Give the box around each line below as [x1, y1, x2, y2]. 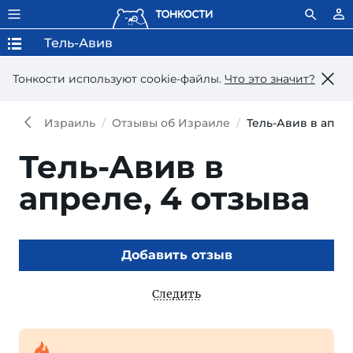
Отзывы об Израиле [112, 116, 230, 130]
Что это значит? [225, 71, 315, 86]
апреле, [19, 179, 160, 217]
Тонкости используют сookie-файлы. [13, 71, 225, 86]
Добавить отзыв [121, 247, 232, 262]
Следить [152, 287, 201, 301]
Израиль [44, 116, 95, 130]
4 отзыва [160, 179, 310, 217]
